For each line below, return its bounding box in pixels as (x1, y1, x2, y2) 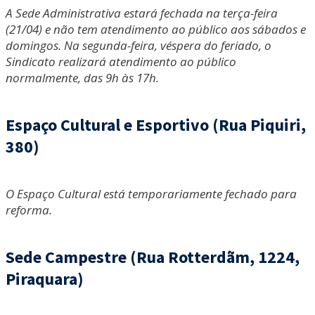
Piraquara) (6, 268, 84, 290)
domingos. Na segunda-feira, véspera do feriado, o (6, 37, 271, 54)
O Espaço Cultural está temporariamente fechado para (6, 186, 297, 202)
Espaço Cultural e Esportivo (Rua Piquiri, (6, 114, 306, 136)
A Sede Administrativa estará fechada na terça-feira (6, 5, 278, 22)
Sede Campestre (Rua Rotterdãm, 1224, (6, 246, 300, 269)
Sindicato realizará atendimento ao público (6, 53, 236, 70)
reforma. (6, 202, 52, 219)
